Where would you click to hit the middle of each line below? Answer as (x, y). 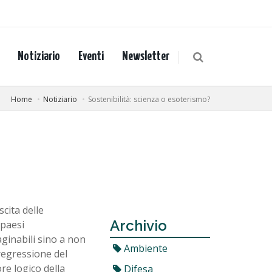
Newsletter (146, 56)
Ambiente (144, 248)
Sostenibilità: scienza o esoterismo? (149, 99)
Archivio (138, 226)
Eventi (91, 56)
